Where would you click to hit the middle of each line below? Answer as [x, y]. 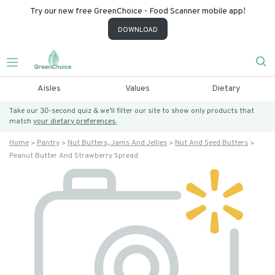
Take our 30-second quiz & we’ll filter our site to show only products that [132, 111]
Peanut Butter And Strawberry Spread [74, 156]
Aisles [49, 89]
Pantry [48, 143]
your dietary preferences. [75, 122]
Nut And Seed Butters [211, 143]
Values [137, 89]
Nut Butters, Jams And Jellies [117, 143]
